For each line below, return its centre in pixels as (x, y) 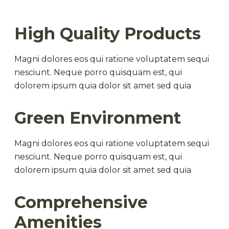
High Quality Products (108, 33)
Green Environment (98, 118)
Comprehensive (81, 202)
